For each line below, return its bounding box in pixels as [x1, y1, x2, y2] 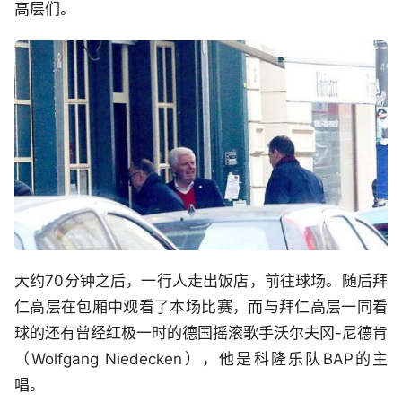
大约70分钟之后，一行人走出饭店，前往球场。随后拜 [14, 271, 388, 290]
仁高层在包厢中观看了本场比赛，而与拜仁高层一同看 [14, 297, 388, 316]
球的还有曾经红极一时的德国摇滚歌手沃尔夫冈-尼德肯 [14, 323, 388, 342]
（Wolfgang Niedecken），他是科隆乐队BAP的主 [14, 349, 388, 368]
